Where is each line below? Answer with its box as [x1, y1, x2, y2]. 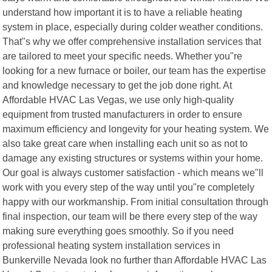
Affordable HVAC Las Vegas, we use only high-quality [2, 93, 234, 105]
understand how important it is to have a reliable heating [2, 6, 243, 18]
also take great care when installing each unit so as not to [2, 137, 248, 149]
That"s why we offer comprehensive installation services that [2, 35, 262, 47]
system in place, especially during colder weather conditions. [2, 21, 263, 32]
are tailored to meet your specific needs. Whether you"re [2, 50, 243, 61]
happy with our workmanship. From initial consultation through [2, 195, 269, 207]
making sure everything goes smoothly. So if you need [2, 225, 234, 236]
